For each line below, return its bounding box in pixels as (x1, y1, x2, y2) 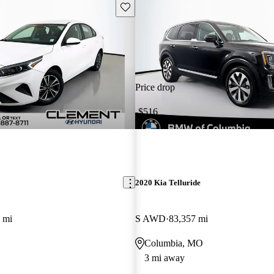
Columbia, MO (144, 237, 203, 248)
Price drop (135, 81, 175, 92)
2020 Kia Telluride (135, 177, 201, 187)
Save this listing (119, 1, 177, 11)
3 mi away (144, 252, 185, 263)
